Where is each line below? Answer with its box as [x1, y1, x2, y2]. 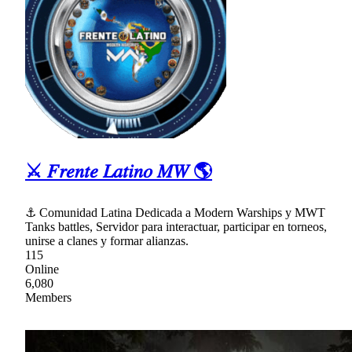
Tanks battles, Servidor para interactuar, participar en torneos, [25, 219, 327, 233]
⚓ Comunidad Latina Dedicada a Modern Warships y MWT [25, 205, 325, 219]
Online [25, 262, 59, 276]
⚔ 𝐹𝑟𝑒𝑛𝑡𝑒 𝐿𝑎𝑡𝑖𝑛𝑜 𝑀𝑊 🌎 [25, 161, 212, 182]
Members [25, 290, 71, 304]
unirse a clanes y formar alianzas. [25, 233, 189, 247]
